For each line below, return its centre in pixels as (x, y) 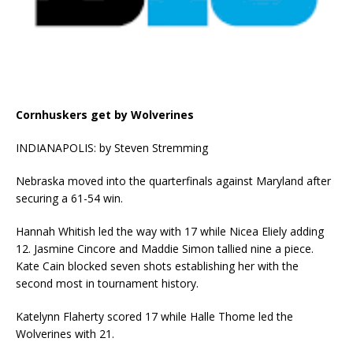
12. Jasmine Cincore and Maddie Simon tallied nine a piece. (165, 249)
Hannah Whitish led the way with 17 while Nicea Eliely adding (170, 232)
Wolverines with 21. (65, 334)
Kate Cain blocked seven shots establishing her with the (157, 266)
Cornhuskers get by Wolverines (105, 115)
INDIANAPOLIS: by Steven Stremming (112, 148)
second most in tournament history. (107, 284)
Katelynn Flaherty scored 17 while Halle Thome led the (154, 317)
